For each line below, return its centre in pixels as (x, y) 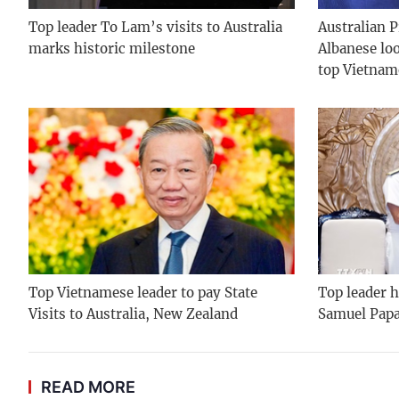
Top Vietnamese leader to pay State (143, 292)
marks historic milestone (112, 48)
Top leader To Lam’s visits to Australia (155, 27)
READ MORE (88, 387)
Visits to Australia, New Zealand (133, 313)
